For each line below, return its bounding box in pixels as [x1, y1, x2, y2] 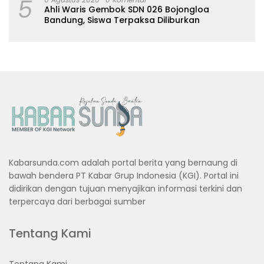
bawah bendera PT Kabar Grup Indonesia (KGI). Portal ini [9, 169, 239, 181]
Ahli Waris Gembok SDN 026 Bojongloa [44, 3, 209, 15]
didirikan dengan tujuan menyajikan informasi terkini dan [9, 182, 242, 194]
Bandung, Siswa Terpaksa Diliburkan [44, 14, 200, 26]
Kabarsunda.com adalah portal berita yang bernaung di [9, 156, 237, 169]
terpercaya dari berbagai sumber [9, 195, 146, 207]
